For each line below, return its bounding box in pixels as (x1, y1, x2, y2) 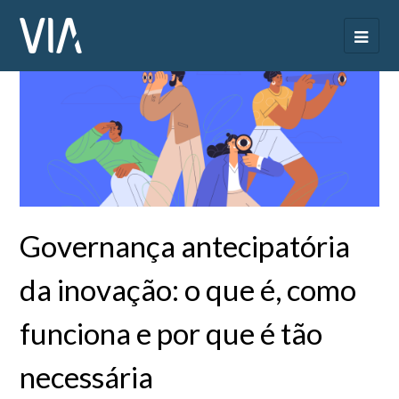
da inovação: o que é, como (20, 272, 357, 308)
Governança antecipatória (20, 228, 351, 265)
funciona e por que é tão (20, 315, 323, 352)
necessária (20, 359, 154, 395)
